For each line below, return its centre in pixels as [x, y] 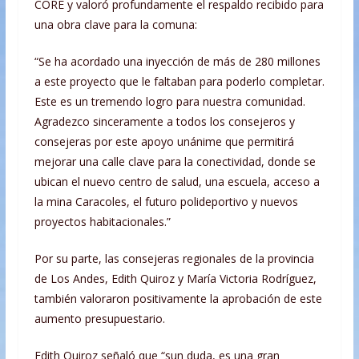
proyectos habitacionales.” [102, 222]
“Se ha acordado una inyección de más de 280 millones [177, 62]
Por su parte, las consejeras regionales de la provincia [174, 259]
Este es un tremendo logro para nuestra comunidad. [169, 102]
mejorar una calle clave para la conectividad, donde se [175, 162]
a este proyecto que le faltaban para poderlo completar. [179, 82]
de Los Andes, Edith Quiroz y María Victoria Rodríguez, [175, 279]
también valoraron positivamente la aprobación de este [178, 299]
